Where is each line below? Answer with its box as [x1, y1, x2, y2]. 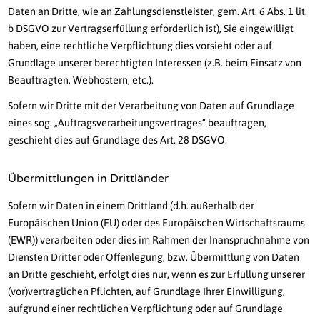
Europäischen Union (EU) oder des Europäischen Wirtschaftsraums [8, 217, 306, 229]
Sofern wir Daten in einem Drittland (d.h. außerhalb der [8, 200, 255, 212]
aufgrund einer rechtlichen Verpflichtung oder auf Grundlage [8, 303, 284, 315]
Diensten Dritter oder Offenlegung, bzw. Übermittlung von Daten [8, 251, 300, 264]
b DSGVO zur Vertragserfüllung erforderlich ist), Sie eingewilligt [8, 23, 294, 35]
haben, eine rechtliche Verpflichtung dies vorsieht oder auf [8, 40, 273, 52]
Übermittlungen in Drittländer [8, 171, 169, 186]
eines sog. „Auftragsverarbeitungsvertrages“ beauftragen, [8, 117, 267, 129]
